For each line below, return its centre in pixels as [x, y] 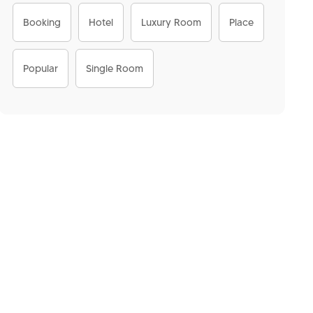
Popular [41, 68]
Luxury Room [171, 22]
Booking [42, 22]
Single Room [115, 68]
